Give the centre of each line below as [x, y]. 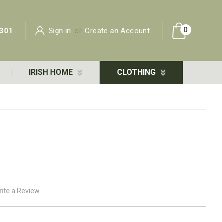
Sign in [60, 30]
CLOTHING [138, 72]
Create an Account [117, 30]
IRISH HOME [52, 72]
